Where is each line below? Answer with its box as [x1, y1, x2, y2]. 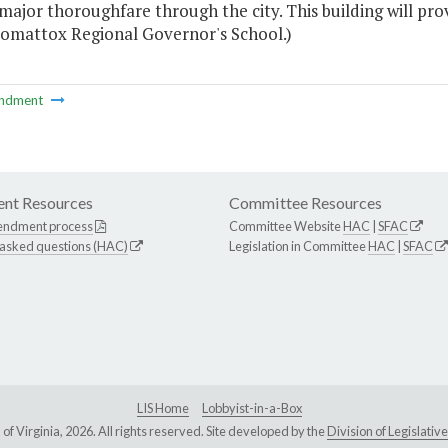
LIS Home [136, 400, 189, 417]
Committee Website [229, 218, 343, 235]
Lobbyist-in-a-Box [201, 400, 302, 417]
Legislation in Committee [229, 238, 368, 255]
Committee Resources [229, 193, 382, 213]
